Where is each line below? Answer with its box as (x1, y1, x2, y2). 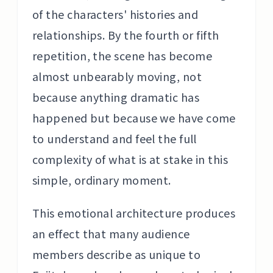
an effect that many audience (32, 225, 190, 241)
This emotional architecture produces (32, 205, 236, 221)
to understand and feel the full (32, 130, 197, 146)
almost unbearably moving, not (32, 68, 202, 84)
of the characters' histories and (32, 6, 199, 22)
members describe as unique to (32, 246, 201, 262)
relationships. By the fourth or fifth (32, 27, 219, 43)
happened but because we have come (32, 110, 236, 126)
